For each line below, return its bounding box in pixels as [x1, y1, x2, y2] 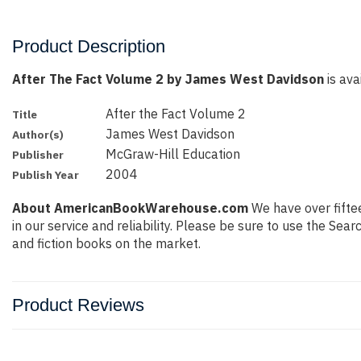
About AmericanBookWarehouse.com [12, 200, 248, 217]
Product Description [12, 36, 165, 56]
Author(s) [12, 127, 64, 142]
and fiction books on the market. [12, 235, 201, 252]
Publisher [12, 147, 64, 162]
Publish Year [12, 168, 79, 182]
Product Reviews [12, 295, 144, 316]
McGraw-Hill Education [106, 146, 241, 162]
